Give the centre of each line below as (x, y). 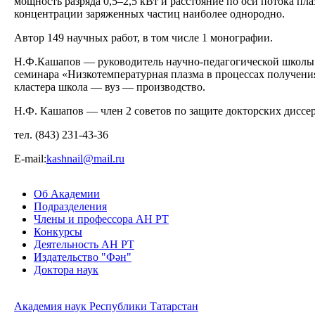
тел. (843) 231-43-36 (61, 134)
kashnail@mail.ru (85, 158)
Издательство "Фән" (83, 257)
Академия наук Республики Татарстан (106, 306)
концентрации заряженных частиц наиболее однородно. (149, 13)
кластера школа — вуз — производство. (110, 86)
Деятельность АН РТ (84, 244)
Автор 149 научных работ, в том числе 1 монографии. (143, 37)
